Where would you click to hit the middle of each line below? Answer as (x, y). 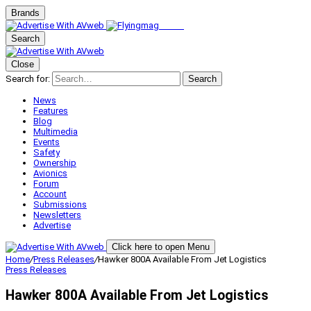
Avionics (50, 173)
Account (50, 194)
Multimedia (56, 132)
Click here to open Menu (161, 247)
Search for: (28, 79)
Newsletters (57, 215)
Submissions (60, 204)
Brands (25, 13)
